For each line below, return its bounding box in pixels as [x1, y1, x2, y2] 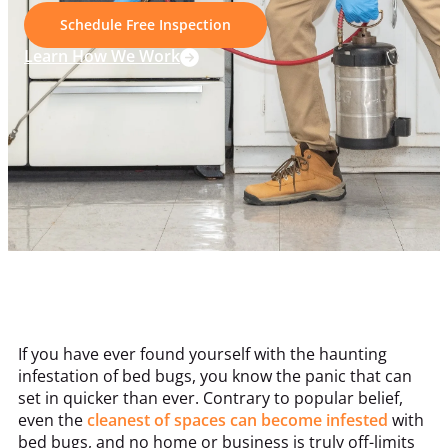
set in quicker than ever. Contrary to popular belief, [18, 386, 403, 409]
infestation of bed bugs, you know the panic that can [18, 364, 412, 387]
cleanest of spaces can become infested [87, 408, 388, 431]
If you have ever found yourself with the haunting [18, 342, 387, 365]
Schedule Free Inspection [60, 15, 231, 35]
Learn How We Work [24, 45, 180, 68]
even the [18, 408, 87, 431]
